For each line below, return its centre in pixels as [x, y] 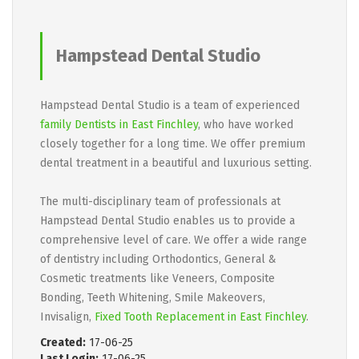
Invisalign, [67, 317]
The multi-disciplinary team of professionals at [160, 202]
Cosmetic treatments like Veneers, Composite [157, 278]
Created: [63, 343]
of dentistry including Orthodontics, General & [158, 259]
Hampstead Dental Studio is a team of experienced [170, 105]
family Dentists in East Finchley [119, 125]
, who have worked [246, 125]
